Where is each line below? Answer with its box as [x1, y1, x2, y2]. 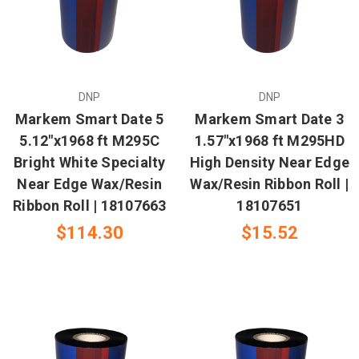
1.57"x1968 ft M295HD [194, 131, 345, 149]
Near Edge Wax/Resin [17, 175, 163, 192]
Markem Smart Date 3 [195, 110, 345, 127]
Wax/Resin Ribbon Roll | [190, 175, 349, 192]
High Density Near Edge [189, 153, 349, 171]
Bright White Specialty [14, 153, 166, 171]
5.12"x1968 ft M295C [19, 131, 160, 149]
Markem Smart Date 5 [14, 110, 164, 127]
